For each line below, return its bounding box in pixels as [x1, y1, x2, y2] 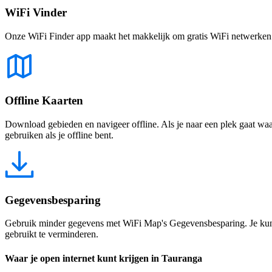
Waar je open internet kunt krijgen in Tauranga [5, 253, 202, 263]
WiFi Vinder [5, 5, 67, 19]
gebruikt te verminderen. [5, 229, 98, 240]
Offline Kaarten [5, 94, 83, 107]
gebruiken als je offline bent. [5, 130, 114, 140]
